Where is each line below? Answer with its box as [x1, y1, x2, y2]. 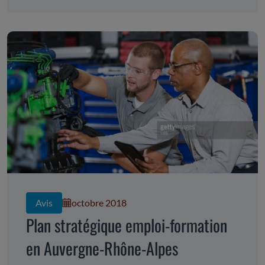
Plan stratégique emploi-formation [26, 213, 227, 238]
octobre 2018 [72, 197, 127, 209]
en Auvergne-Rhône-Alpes [26, 236, 178, 261]
